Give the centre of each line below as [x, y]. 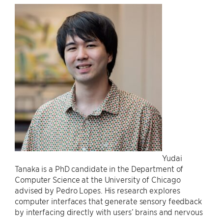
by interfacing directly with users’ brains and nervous [109, 212]
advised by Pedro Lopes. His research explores [97, 190]
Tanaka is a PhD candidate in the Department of [99, 168]
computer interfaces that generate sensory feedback [108, 201]
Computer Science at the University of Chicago [98, 179]
